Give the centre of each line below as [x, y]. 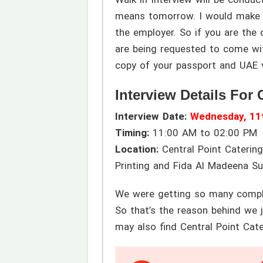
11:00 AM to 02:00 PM [203, 133]
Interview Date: [152, 117]
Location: [136, 149]
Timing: [132, 133]
